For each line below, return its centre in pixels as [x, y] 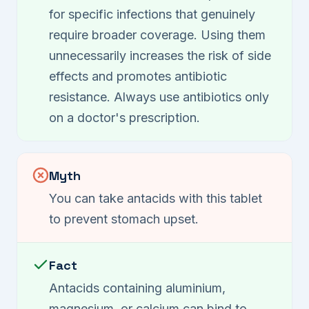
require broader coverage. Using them [157, 35]
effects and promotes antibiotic [138, 77]
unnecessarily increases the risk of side [160, 56]
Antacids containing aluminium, [137, 288]
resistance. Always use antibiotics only [159, 97]
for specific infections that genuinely [152, 14]
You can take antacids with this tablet [156, 199]
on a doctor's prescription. [124, 118]
